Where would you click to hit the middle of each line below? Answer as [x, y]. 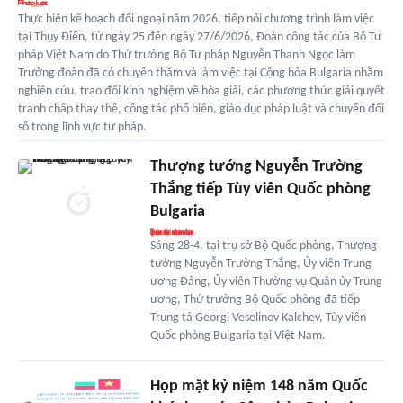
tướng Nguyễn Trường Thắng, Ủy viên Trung [260, 264]
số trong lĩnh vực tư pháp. [82, 127]
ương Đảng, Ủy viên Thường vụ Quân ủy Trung [266, 282]
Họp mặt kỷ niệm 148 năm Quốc [259, 386]
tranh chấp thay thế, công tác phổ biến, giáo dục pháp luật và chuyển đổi [201, 109]
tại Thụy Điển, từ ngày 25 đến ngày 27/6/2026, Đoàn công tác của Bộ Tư [200, 37]
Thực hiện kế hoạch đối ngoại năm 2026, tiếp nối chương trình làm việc [196, 19]
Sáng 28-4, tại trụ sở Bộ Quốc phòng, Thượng [263, 246]
